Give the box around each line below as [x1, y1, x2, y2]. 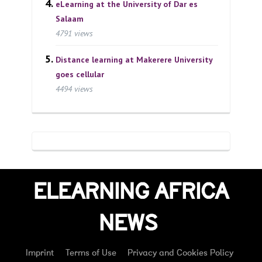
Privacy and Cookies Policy [127, 247, 233, 259]
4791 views [56, 27, 93, 39]
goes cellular [56, 68, 104, 80]
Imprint [26, 247, 54, 259]
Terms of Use [65, 247, 116, 259]
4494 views [56, 83, 93, 94]
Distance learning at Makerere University [56, 54, 212, 65]
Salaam [56, 13, 84, 24]
